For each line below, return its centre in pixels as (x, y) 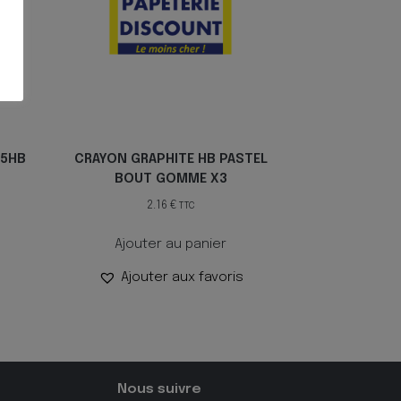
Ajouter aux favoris (182, 278)
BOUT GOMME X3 (171, 179)
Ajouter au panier (171, 245)
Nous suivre (160, 390)
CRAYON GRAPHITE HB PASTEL (171, 159)
